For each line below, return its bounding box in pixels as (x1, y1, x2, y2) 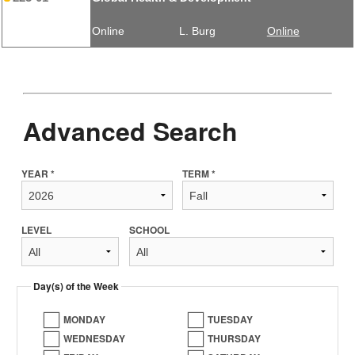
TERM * (182, 166, 216, 181)
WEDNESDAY (63, 331, 126, 346)
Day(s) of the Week (32, 279, 119, 294)
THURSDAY (208, 331, 261, 346)
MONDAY (63, 312, 106, 327)
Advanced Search (22, 112, 238, 149)
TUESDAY (208, 312, 254, 327)
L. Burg (179, 25, 216, 38)
